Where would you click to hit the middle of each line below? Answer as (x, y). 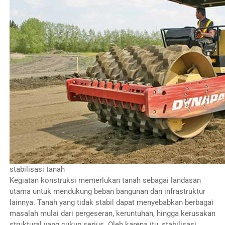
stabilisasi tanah (37, 169)
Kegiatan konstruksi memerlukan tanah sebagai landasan (105, 180)
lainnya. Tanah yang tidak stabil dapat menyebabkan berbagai (111, 202)
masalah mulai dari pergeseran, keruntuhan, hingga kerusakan (112, 213)
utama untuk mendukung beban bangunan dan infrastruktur (107, 191)
